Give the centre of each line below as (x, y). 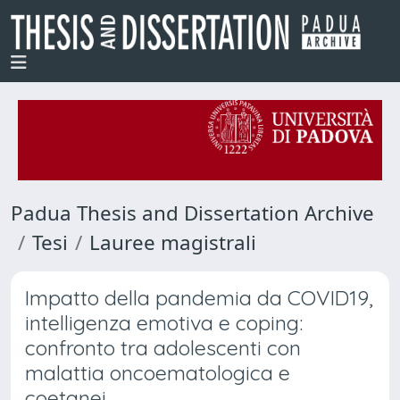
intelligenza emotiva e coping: (164, 323)
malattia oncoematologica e (158, 373)
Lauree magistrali (173, 242)
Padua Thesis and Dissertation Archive (192, 213)
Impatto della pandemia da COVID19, (199, 298)
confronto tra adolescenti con (163, 348)
